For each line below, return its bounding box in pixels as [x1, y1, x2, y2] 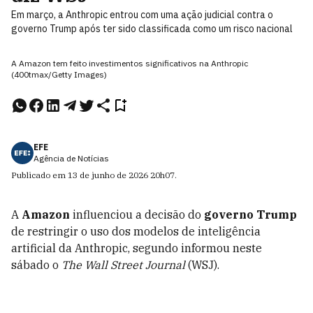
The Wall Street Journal [61, 258, 185, 272]
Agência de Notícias [34, 153, 109, 163]
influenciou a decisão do [70, 208, 204, 221]
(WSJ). [185, 258, 219, 272]
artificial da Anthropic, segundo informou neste [11, 241, 262, 255]
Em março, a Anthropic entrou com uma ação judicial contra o [11, 8, 273, 21]
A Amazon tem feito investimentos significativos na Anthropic [11, 58, 248, 68]
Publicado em [11, 170, 68, 180]
